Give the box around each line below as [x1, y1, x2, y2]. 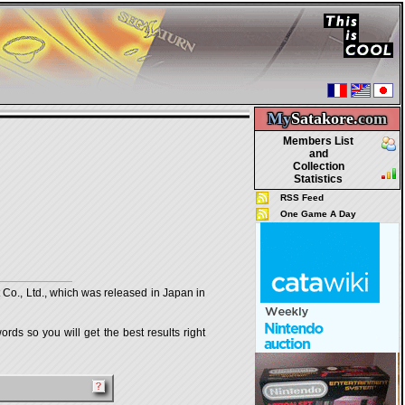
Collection [292, 160, 344, 173]
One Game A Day [280, 209, 356, 219]
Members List [283, 135, 353, 147]
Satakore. [291, 109, 358, 127]
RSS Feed [280, 193, 324, 202]
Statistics [294, 173, 343, 185]
